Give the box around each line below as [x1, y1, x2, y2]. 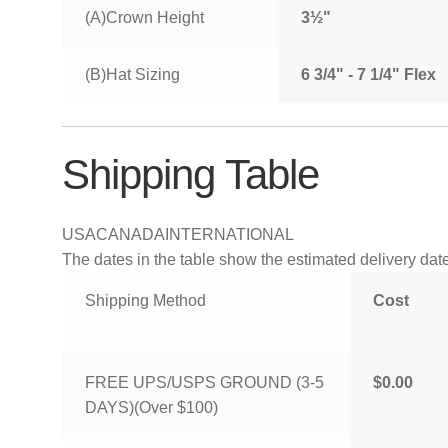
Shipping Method [84, 292, 206, 310]
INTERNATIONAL [165, 226, 295, 244]
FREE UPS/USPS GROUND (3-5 [84, 374, 324, 392]
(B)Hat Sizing [84, 66, 180, 84]
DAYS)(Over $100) [84, 399, 218, 417]
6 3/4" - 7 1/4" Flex [300, 66, 436, 84]
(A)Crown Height [84, 9, 204, 27]
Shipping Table [62, 150, 320, 198]
